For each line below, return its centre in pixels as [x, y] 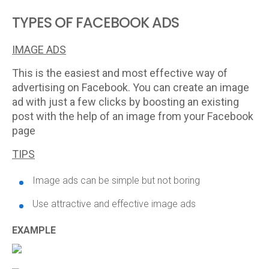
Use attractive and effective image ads [114, 204]
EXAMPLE [34, 230]
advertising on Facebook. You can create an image [131, 87]
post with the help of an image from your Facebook [133, 116]
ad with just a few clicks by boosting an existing [125, 102]
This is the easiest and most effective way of [120, 73]
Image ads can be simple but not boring [116, 180]
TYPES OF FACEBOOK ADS [95, 23]
